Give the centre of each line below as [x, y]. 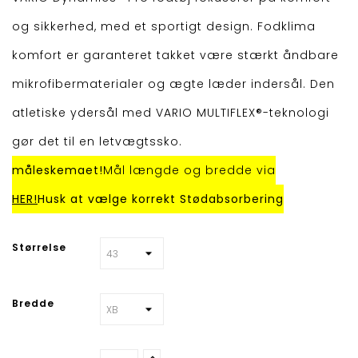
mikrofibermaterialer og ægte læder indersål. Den [173, 84]
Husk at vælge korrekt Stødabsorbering [161, 199]
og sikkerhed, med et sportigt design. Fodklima [164, 27]
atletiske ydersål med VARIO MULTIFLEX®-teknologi [171, 113]
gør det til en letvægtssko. [97, 142]
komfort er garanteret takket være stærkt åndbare [175, 56]
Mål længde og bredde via [189, 171]
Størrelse [39, 248]
